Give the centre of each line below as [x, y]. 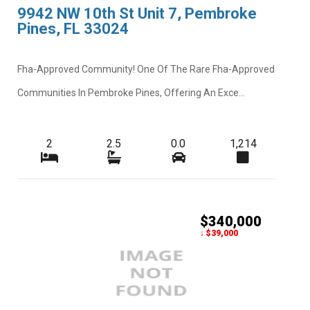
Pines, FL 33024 [73, 29]
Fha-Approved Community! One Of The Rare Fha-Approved [146, 69]
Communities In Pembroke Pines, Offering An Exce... [131, 92]
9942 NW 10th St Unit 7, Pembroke [137, 14]
